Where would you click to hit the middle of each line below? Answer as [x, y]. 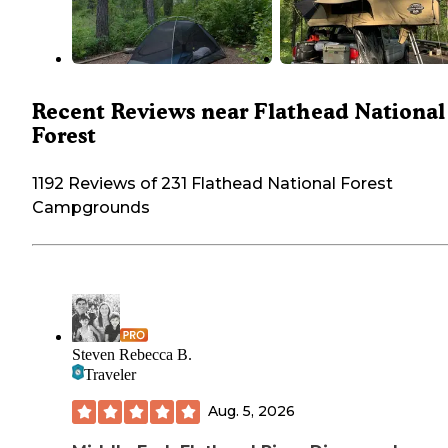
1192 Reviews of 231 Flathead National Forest [212, 183]
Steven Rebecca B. [132, 354]
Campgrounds [91, 207]
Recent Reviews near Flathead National [238, 111]
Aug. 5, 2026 [251, 411]
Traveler [110, 374]
